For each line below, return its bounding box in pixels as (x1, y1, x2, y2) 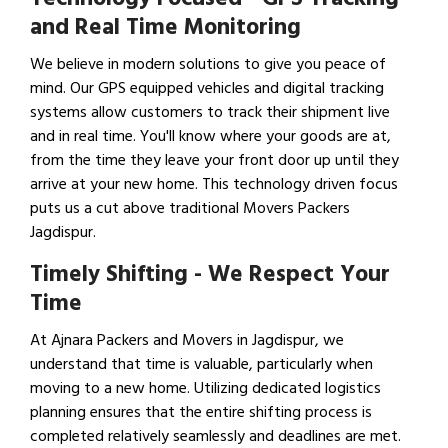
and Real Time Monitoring (30, 8, 301, 47)
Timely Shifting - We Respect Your (30, 255, 390, 294)
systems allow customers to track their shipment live (30, 99, 390, 126)
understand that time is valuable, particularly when (30, 351, 373, 378)
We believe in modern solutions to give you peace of (30, 51, 386, 78)
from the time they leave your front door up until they (30, 147, 399, 174)
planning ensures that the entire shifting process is (30, 399, 372, 426)
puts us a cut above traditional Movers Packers (30, 195, 350, 222)
